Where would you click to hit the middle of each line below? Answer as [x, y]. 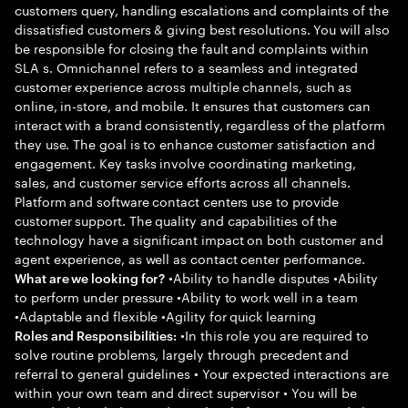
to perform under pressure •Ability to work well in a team [187, 296]
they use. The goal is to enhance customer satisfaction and [195, 143]
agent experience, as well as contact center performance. [190, 258]
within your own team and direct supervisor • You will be [186, 392]
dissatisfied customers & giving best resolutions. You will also [202, 28]
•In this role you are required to [273, 334]
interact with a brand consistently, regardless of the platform [200, 124]
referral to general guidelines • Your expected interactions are [202, 372]
